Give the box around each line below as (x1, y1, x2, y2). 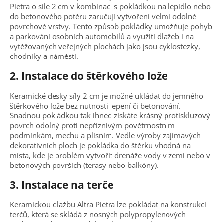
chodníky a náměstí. (10, 51, 80, 61)
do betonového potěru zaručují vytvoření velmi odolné (10, 11, 196, 22)
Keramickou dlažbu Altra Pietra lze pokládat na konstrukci (10, 199, 206, 209)
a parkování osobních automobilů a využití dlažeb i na (10, 31, 194, 42)
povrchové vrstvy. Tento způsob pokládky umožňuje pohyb (10, 21, 212, 32)
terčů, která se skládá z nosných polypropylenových (10, 209, 186, 219)
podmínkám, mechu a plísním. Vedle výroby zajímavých (10, 130, 201, 140)
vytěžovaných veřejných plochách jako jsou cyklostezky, (10, 41, 200, 52)
